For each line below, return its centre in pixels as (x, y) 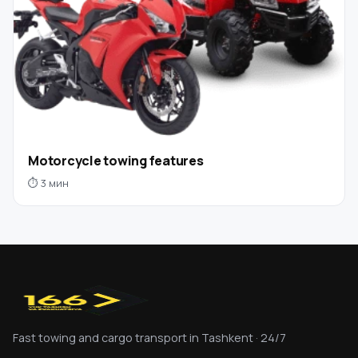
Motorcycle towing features (116, 160)
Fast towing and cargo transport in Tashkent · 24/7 (149, 337)
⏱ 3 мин (48, 183)
